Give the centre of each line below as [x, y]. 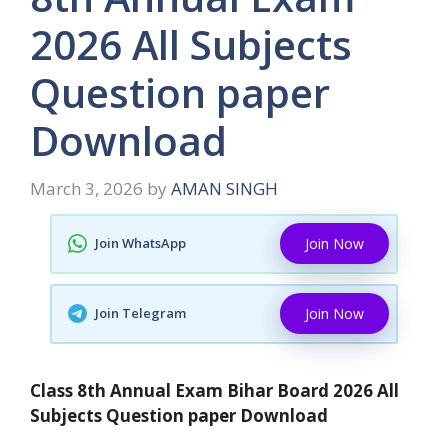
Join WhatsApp [140, 243]
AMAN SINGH [224, 188]
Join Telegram [140, 313]
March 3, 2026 [86, 188]
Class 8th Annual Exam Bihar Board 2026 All [214, 390]
